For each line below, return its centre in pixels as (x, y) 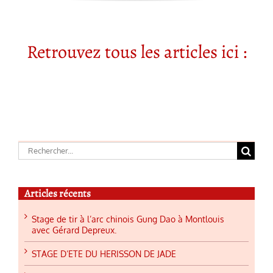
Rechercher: (44, 149)
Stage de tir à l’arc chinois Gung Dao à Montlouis (128, 219)
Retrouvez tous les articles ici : (136, 51)
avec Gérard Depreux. (74, 230)
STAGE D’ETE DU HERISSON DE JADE (104, 254)
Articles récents (58, 193)
